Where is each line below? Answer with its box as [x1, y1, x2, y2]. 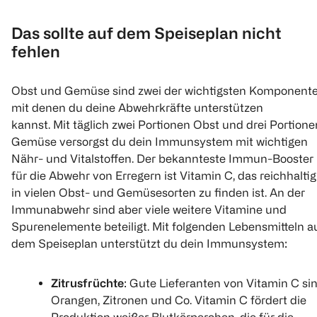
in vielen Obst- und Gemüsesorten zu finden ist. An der [11, 185, 305, 199]
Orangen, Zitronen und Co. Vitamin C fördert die [51, 293, 306, 306]
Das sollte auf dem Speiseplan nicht [11, 23, 282, 42]
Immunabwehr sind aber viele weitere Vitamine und [11, 202, 287, 216]
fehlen [11, 42, 60, 60]
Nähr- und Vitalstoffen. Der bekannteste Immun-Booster [11, 151, 313, 165]
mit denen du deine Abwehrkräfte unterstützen [11, 100, 263, 114]
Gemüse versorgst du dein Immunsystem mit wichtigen [11, 134, 308, 148]
